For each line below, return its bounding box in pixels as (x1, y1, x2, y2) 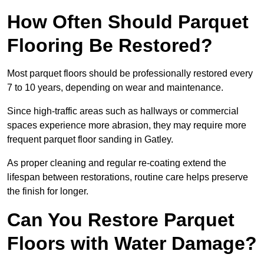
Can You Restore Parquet (7, 209, 235, 231)
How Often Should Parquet (7, 11, 249, 33)
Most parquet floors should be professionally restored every (7, 68, 253, 79)
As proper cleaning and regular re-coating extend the (7, 158, 226, 169)
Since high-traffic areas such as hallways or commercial (7, 106, 239, 117)
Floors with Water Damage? (7, 233, 257, 255)
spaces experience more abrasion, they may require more (7, 120, 246, 131)
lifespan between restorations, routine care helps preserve (7, 172, 248, 183)
